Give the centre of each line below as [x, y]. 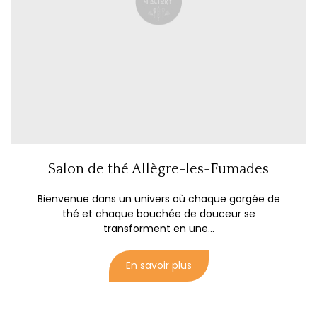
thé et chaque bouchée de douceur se [158, 214]
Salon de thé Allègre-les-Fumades [158, 169]
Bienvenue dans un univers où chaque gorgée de [158, 199]
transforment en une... [158, 229]
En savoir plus [158, 266]
